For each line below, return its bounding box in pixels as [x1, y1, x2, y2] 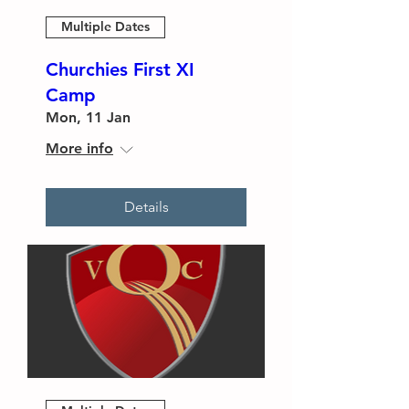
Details [123, 197, 169, 215]
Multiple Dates [61, 18, 150, 36]
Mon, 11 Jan [46, 108, 131, 126]
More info [46, 139, 113, 157]
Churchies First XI [46, 58, 194, 80]
